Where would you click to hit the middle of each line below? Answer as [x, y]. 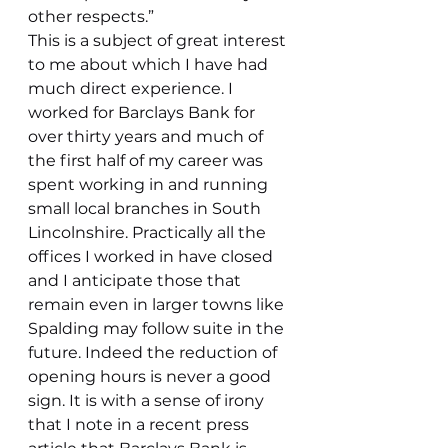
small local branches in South [146, 208]
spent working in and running [150, 184]
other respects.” [91, 16]
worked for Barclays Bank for [143, 112]
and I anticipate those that [136, 280]
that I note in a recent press [140, 424]
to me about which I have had [150, 64]
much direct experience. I [132, 88]
